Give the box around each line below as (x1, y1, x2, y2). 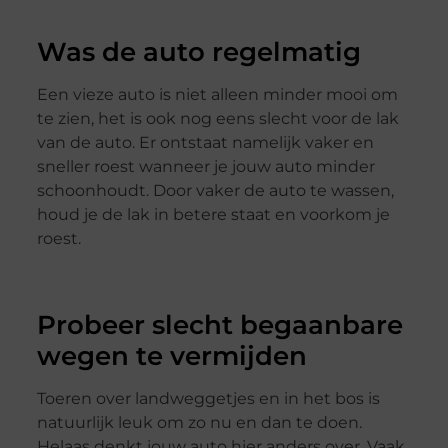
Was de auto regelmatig (36, 36, 361, 69)
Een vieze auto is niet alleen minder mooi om (36, 85, 398, 105)
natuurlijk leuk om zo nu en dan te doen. (36, 412, 362, 432)
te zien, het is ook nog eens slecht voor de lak (36, 109, 399, 129)
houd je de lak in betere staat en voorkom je (36, 205, 390, 225)
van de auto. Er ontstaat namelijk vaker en (36, 133, 374, 153)
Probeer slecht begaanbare (36, 308, 403, 341)
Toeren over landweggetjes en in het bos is (36, 388, 380, 408)
